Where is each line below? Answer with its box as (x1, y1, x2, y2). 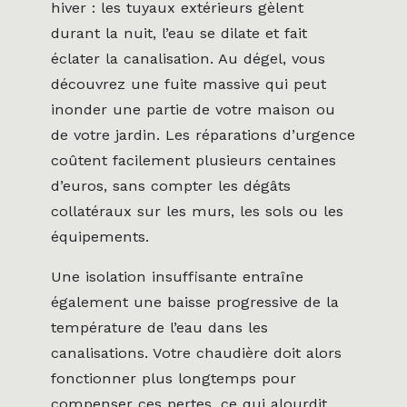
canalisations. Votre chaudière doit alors (51, 344, 342, 362)
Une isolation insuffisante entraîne (51, 268, 303, 286)
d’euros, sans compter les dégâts (51, 176, 291, 194)
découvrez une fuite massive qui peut (51, 74, 326, 93)
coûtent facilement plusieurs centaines (51, 151, 336, 169)
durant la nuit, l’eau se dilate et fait (51, 24, 307, 42)
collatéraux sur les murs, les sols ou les (51, 202, 343, 220)
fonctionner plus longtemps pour (51, 370, 296, 388)
